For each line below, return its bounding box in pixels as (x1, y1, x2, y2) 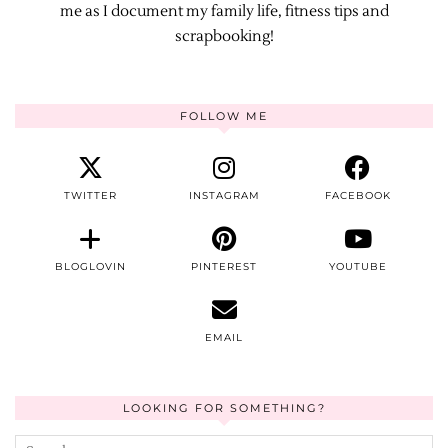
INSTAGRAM (188, 189, 260, 202)
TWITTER (63, 189, 117, 202)
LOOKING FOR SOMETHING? (122, 401, 326, 415)
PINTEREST (191, 260, 257, 273)
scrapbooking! (174, 27, 274, 46)
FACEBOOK (324, 189, 391, 202)
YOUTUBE (328, 260, 387, 273)
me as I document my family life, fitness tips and (59, 2, 389, 21)
